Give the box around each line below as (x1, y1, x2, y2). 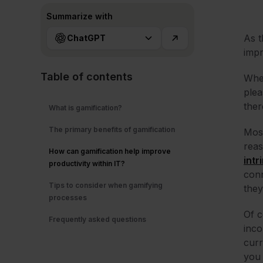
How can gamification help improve (49, 147, 171, 156)
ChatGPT (67, 33, 106, 43)
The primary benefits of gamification (49, 125, 175, 134)
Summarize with (46, 11, 113, 21)
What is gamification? (49, 103, 122, 112)
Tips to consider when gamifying (49, 181, 163, 190)
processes (49, 193, 87, 202)
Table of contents (41, 70, 133, 83)
